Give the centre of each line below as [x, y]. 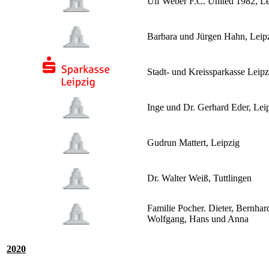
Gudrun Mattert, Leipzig [193, 143]
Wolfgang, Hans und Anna [198, 219]
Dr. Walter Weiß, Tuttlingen [199, 178]
